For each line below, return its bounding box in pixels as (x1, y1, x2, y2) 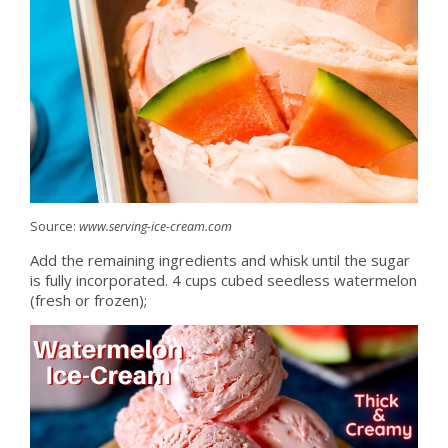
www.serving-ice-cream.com (78, 217, 232, 235)
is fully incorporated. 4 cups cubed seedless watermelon (29, 269, 417, 290)
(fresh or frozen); (29, 289, 147, 310)
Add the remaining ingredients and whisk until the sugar (29, 249, 410, 270)
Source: (29, 217, 79, 235)
